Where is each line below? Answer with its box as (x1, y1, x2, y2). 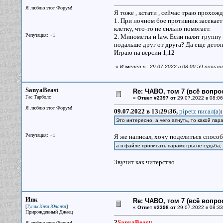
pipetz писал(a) (179, 108, 221, 115)
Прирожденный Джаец (25, 209, 73, 215)
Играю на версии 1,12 (113, 49, 175, 56)
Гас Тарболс (25, 94, 51, 100)
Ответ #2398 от (137, 205, 176, 210)
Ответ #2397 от (137, 95, 176, 101)
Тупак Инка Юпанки (26, 204, 66, 209)
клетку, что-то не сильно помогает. (113, 25, 211, 32)
